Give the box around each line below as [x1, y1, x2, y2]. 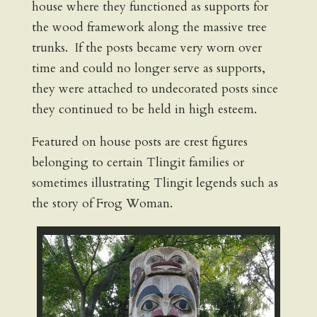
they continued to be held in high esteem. [31, 101, 257, 118]
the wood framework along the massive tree [31, 19, 267, 36]
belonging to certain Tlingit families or [31, 154, 244, 171]
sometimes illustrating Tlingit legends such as [31, 175, 278, 192]
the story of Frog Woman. [31, 195, 173, 212]
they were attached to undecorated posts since [31, 81, 278, 98]
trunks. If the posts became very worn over [31, 40, 262, 57]
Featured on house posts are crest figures [31, 134, 248, 151]
